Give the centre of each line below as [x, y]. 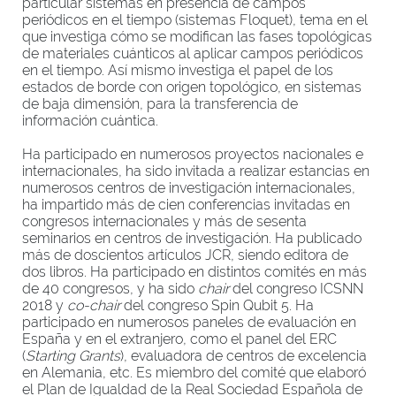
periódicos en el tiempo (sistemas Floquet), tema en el [195, 20]
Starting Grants [73, 356]
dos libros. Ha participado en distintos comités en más [194, 272]
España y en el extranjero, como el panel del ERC [179, 339]
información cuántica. [90, 121]
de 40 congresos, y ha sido [110, 289]
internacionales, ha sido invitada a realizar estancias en [196, 171]
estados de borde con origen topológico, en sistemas [192, 87]
